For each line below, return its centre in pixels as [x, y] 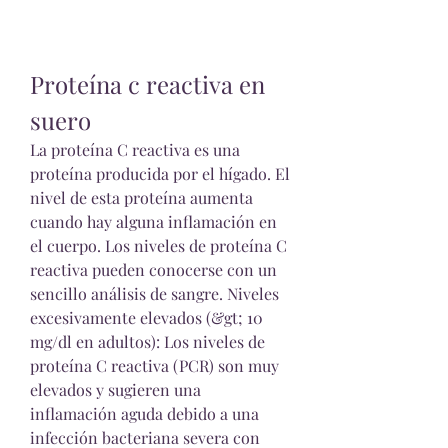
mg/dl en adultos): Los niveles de [147, 341]
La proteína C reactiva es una [135, 149]
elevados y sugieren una [115, 389]
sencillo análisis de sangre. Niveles [154, 293]
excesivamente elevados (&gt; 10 [146, 317]
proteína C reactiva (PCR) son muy [154, 365]
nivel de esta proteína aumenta [141, 197]
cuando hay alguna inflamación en [153, 221]
